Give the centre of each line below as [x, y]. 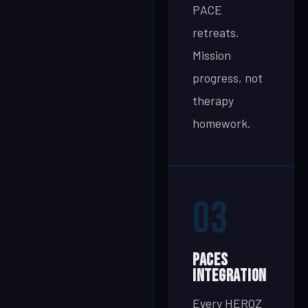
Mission [212, 55]
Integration [230, 276]
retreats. [216, 32]
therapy [213, 100]
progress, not [228, 78]
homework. [221, 123]
